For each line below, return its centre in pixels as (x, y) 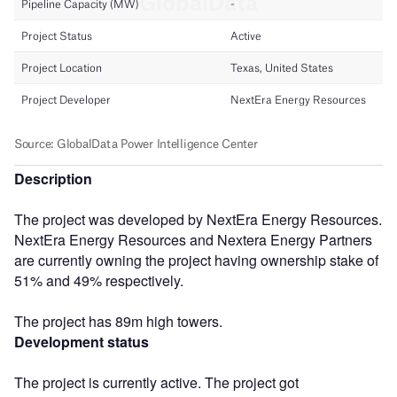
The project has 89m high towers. (118, 321)
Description (53, 178)
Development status (82, 341)
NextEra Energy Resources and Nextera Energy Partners (193, 239)
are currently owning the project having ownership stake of (196, 260)
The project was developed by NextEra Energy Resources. (198, 219)
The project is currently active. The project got (156, 382)
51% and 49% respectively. (99, 280)
